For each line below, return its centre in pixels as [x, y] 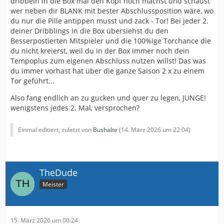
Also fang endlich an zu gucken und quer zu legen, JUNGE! [108, 98]
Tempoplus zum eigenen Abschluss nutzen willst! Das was [108, 61]
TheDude [58, 173]
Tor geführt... [32, 81]
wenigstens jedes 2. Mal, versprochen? [75, 108]
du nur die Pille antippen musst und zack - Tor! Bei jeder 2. [109, 21]
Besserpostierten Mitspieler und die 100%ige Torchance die [111, 41]
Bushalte [105, 130]
